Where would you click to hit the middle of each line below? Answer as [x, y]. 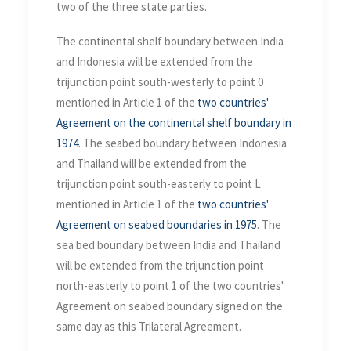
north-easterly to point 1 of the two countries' [170, 285]
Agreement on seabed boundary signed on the [170, 306]
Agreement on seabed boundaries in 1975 [157, 224]
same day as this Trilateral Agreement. [149, 326]
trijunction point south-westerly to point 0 [160, 81]
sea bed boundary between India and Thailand [168, 244]
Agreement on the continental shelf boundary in [174, 122]
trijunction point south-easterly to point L [159, 183]
